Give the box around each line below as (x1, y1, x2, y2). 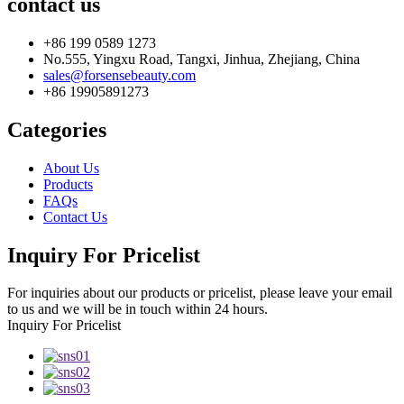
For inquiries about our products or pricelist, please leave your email (7, 285, 392, 301)
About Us (43, 160, 99, 176)
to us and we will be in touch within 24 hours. (7, 301, 268, 317)
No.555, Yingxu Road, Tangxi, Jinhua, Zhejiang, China (43, 50, 360, 67)
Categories (7, 117, 106, 142)
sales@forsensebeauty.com (43, 67, 196, 83)
